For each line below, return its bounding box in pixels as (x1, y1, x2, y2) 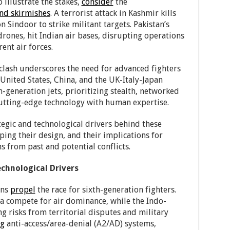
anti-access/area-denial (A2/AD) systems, (4, 219, 156, 228)
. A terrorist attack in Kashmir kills (50, 8, 176, 18)
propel (10, 185, 35, 195)
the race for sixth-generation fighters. (35, 185, 176, 195)
